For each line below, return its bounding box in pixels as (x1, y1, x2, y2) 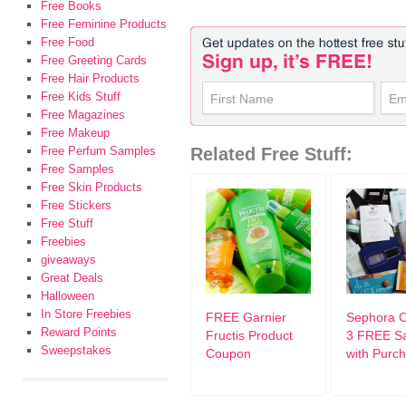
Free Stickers (41, 198, 111, 212)
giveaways (41, 253, 96, 266)
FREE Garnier (206, 310, 286, 324)
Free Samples (41, 162, 114, 176)
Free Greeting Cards (41, 53, 147, 67)
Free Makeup (41, 126, 110, 140)
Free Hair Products (41, 72, 140, 85)
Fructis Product (206, 328, 293, 343)
